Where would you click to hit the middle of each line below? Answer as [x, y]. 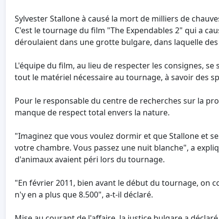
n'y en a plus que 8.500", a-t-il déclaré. [84, 195]
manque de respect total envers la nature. [92, 113]
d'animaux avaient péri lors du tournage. [90, 160]
